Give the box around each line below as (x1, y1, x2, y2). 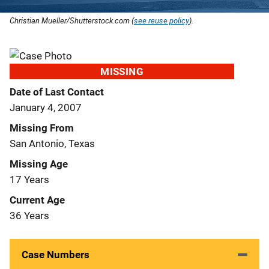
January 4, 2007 (10, 101, 82, 113)
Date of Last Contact (10, 85, 104, 98)
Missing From (10, 121, 74, 134)
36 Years (10, 209, 49, 222)
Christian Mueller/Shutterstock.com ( (10, 14, 134, 26)
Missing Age (10, 157, 68, 170)
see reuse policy (134, 14, 189, 26)
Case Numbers (22, 248, 89, 261)
